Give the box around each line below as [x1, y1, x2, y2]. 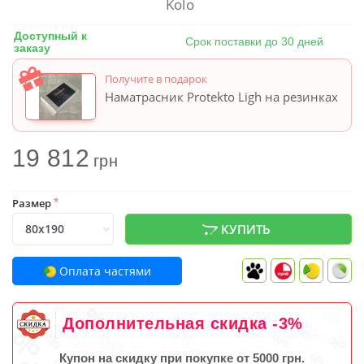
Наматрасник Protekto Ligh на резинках [105, 88, 338, 105]
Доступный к [14, 28, 87, 42]
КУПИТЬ [218, 220, 271, 237]
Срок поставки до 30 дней [184, 35, 323, 49]
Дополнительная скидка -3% [63, 314, 303, 333]
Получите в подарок [105, 71, 207, 86]
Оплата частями [55, 263, 151, 279]
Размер [12, 196, 54, 211]
